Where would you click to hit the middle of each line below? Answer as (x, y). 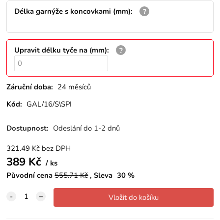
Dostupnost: (29, 128)
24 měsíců (74, 87)
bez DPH (56, 149)
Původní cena (30, 176)
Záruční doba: (30, 87)
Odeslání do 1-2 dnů (87, 128)
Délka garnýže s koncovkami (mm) (73, 12)
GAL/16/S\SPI (49, 104)
